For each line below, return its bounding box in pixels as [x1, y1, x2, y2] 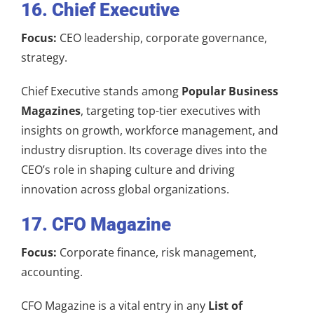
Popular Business [182, 83, 278, 99]
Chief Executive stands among [21, 83, 182, 99]
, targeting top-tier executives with [81, 102, 261, 118]
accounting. [21, 264, 83, 280]
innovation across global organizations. [21, 181, 229, 197]
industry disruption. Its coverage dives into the [21, 142, 267, 158]
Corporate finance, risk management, [57, 244, 257, 260]
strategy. [21, 49, 67, 65]
